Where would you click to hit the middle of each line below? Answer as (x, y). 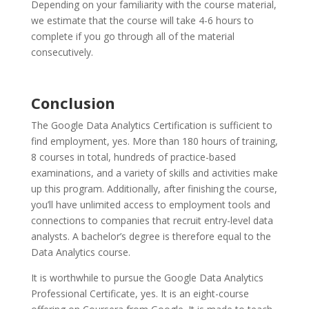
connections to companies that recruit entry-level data (152, 221)
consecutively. (62, 52)
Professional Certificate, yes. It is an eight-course (140, 294)
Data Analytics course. (80, 252)
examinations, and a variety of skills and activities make (154, 173)
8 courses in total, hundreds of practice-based (133, 157)
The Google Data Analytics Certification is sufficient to (151, 126)
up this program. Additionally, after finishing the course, (154, 189)
